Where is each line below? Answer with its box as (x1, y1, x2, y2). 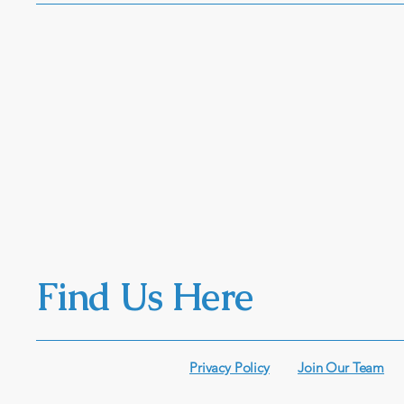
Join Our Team (298, 359, 385, 376)
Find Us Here (36, 272, 252, 321)
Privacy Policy (189, 359, 270, 376)
